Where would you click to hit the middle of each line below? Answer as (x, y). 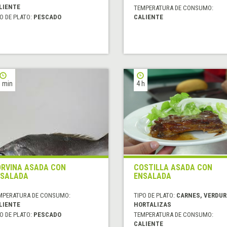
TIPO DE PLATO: (155, 196)
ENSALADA (152, 176)
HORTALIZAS (152, 205)
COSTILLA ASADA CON (173, 168)
